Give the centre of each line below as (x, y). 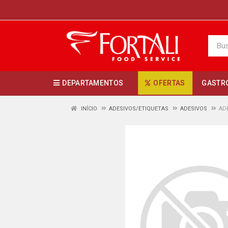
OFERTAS (169, 83)
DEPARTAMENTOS (93, 83)
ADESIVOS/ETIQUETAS (139, 109)
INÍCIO (88, 109)
